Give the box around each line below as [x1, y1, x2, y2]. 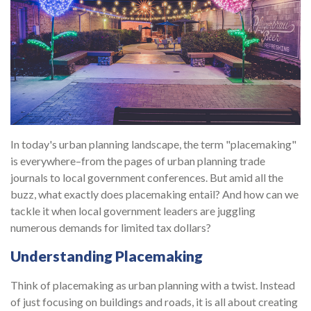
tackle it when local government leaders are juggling [10, 204, 255, 218]
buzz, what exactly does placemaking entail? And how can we [10, 187, 299, 201]
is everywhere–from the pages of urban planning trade [10, 154, 265, 168]
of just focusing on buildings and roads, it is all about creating [10, 295, 298, 309]
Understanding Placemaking [10, 247, 203, 266]
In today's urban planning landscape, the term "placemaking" [10, 137, 296, 151]
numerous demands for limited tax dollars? [10, 221, 211, 235]
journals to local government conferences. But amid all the [10, 171, 283, 185]
